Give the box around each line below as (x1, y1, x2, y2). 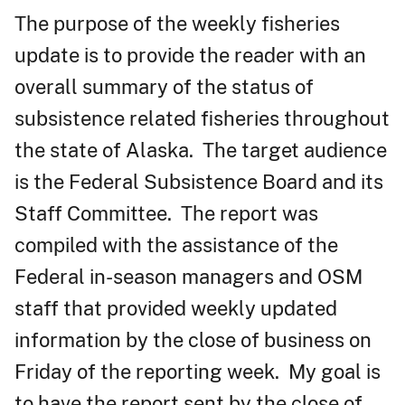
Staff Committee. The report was (14, 201, 318, 225)
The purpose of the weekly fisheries (14, 11, 340, 35)
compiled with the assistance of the (14, 232, 338, 257)
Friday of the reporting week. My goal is (14, 359, 381, 383)
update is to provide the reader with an (14, 42, 366, 67)
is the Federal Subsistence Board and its (14, 169, 383, 193)
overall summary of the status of (14, 74, 314, 99)
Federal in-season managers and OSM (14, 264, 363, 288)
